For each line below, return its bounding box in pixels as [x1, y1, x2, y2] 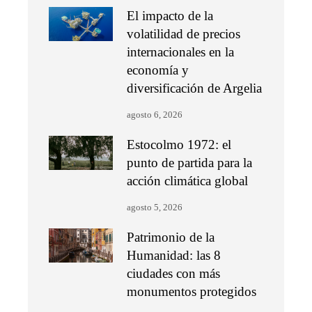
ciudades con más [127, 266, 221, 281]
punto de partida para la [127, 155, 253, 171]
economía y [127, 63, 189, 78]
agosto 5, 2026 [127, 203, 183, 213]
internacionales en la [127, 45, 235, 60]
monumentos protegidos [127, 284, 257, 299]
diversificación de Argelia [127, 81, 263, 96]
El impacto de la [127, 8, 214, 24]
